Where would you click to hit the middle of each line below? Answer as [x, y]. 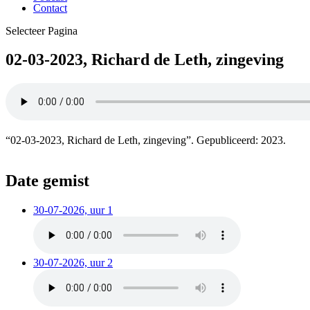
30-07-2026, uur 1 [73, 210]
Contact [50, 8]
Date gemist [47, 181]
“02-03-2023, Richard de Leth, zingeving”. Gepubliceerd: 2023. [146, 140]
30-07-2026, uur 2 [73, 263]
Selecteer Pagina [42, 30]
